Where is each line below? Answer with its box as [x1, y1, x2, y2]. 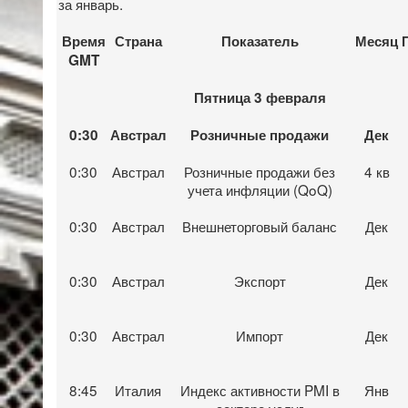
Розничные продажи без [184, 160, 335, 181]
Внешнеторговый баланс [182, 215, 337, 236]
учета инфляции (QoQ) [187, 178, 332, 199]
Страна [114, 30, 162, 51]
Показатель [220, 30, 299, 51]
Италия [115, 379, 161, 400]
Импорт [236, 324, 283, 345]
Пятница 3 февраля [193, 87, 326, 107]
